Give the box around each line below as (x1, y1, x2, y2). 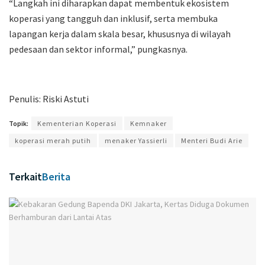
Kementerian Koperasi (37, 118, 117, 128)
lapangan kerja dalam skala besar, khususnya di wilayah (9, 27, 231, 40)
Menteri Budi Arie (181, 135, 243, 145)
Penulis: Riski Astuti (9, 92, 89, 105)
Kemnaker (130, 118, 167, 128)
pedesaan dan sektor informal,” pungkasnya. (9, 43, 188, 55)
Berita (42, 169, 70, 183)
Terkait (9, 169, 42, 183)
